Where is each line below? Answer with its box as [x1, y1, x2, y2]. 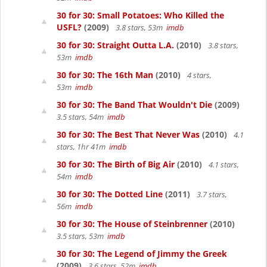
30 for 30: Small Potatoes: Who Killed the [57, 10, 224, 21]
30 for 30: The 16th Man [57, 69, 153, 80]
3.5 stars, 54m [57, 111, 107, 122]
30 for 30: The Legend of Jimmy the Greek [57, 248, 227, 259]
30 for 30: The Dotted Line [57, 188, 163, 200]
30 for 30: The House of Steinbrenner [57, 218, 207, 229]
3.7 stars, [195, 189, 227, 200]
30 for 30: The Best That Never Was [57, 129, 200, 140]
